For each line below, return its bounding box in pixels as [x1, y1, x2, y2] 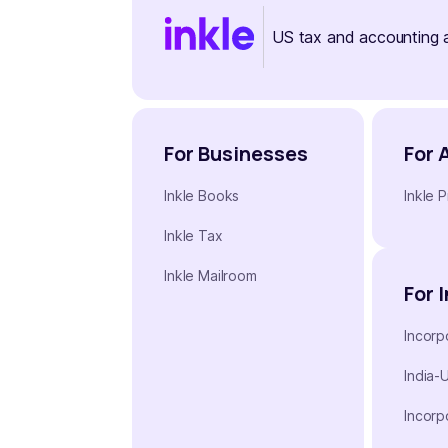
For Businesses [164, 139, 308, 167]
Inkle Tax [164, 226, 223, 244]
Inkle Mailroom [164, 266, 257, 284]
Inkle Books [164, 186, 240, 204]
